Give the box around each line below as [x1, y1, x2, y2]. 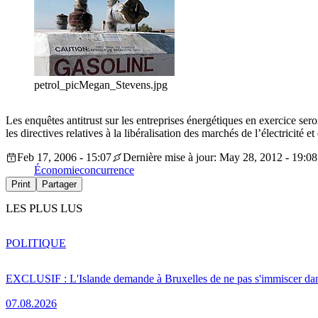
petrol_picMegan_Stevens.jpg [34, 79, 168, 92]
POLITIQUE [6, 236, 66, 249]
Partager [42, 179, 77, 190]
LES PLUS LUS [6, 202, 82, 216]
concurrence [79, 164, 134, 177]
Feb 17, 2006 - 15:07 [17, 151, 111, 164]
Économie [34, 164, 79, 177]
